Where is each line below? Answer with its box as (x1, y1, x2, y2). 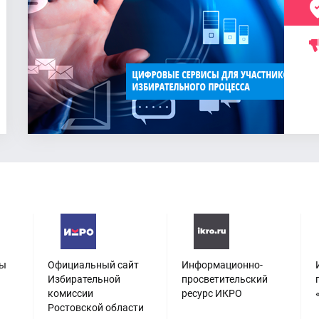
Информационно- (181, 259, 263, 271)
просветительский (181, 273, 268, 285)
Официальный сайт (48, 259, 140, 271)
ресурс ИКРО (181, 288, 242, 299)
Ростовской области (48, 302, 145, 313)
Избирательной (48, 273, 121, 285)
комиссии (48, 288, 94, 299)
